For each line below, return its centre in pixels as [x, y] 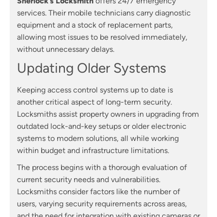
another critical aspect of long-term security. [94, 102]
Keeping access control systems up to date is [95, 90]
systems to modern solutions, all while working [98, 139]
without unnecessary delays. [66, 49]
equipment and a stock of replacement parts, [95, 25]
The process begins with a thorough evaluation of [102, 168]
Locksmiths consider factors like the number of [99, 192]
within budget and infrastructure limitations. [93, 151]
